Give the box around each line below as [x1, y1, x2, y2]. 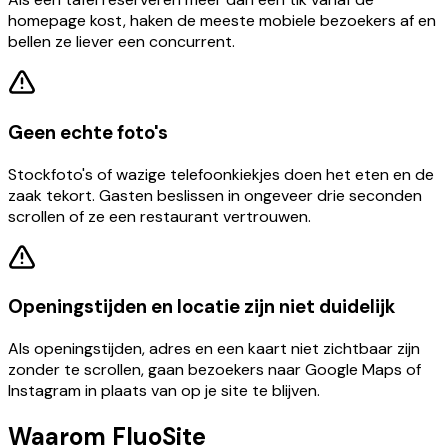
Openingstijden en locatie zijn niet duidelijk [8, 294, 395, 320]
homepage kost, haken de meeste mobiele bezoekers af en [8, 10, 436, 32]
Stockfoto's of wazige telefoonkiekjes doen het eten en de [8, 163, 434, 185]
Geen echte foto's [8, 119, 168, 145]
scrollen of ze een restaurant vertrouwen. [8, 205, 311, 227]
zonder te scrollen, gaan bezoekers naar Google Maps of [8, 358, 421, 380]
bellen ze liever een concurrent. [8, 31, 235, 53]
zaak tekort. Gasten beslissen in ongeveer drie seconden [8, 184, 422, 206]
